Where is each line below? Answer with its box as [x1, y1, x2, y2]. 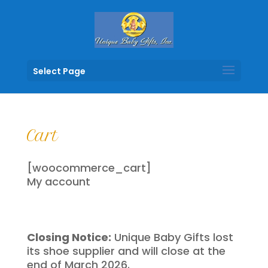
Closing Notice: [26, 230, 111, 245]
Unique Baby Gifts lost [111, 230, 233, 245]
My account [26, 174, 90, 189]
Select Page [32, 65, 86, 77]
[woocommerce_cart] [26, 160, 151, 175]
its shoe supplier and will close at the [26, 243, 226, 258]
